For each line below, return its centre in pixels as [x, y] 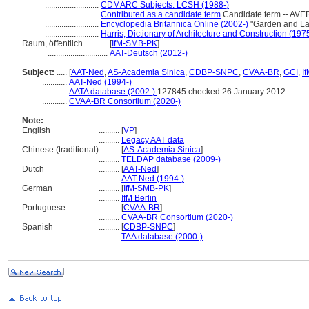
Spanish [38, 227]
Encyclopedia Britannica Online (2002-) [175, 24]
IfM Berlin [139, 198]
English [36, 130]
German [37, 188]
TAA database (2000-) [162, 237]
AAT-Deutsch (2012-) [149, 53]
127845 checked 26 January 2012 [221, 92]
